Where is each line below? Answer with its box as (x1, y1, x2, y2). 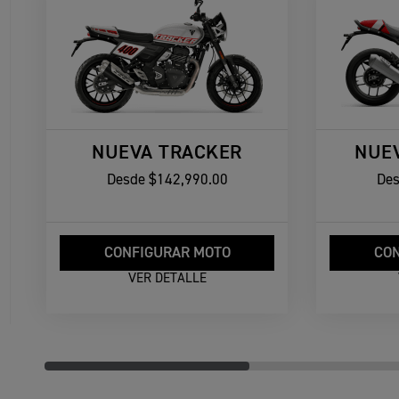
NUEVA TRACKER (92, 142, 242, 163)
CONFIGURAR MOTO (103, 246, 231, 262)
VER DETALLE (127, 271, 207, 285)
